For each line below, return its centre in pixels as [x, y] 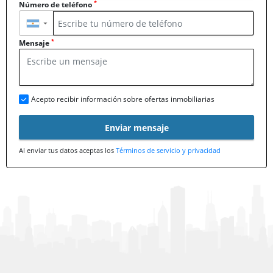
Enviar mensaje [136, 127]
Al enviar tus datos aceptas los [67, 151]
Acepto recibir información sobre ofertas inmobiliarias [123, 99]
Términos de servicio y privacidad [168, 151]
